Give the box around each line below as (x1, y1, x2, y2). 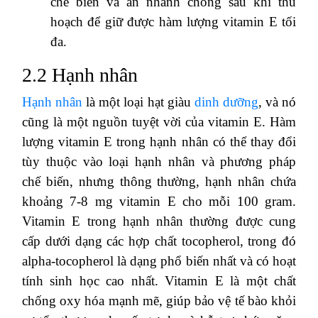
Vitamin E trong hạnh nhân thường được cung (22, 213, 296, 229)
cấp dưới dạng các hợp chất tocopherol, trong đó (22, 233, 296, 248)
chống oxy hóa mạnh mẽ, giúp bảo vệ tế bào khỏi (22, 292, 296, 308)
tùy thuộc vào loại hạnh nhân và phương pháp (22, 153, 296, 169)
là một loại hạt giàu (82, 94, 194, 109)
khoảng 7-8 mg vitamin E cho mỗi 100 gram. (22, 193, 296, 209)
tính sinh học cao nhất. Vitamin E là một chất (22, 273, 296, 288)
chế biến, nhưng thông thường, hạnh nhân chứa (22, 173, 296, 189)
